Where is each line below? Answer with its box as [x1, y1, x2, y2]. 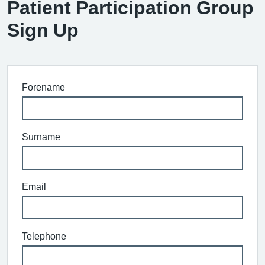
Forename [22, 82, 65, 92]
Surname [22, 131, 60, 141]
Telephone [22, 231, 66, 241]
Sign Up [7, 20, 79, 40]
